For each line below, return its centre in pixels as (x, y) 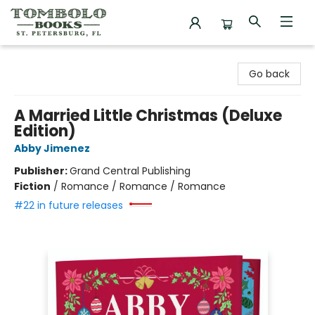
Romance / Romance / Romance (143, 186)
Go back (269, 74)
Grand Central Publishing (130, 171)
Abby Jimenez (52, 148)
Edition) (45, 131)
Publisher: (42, 171)
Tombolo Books (48, 58)
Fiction (32, 186)
